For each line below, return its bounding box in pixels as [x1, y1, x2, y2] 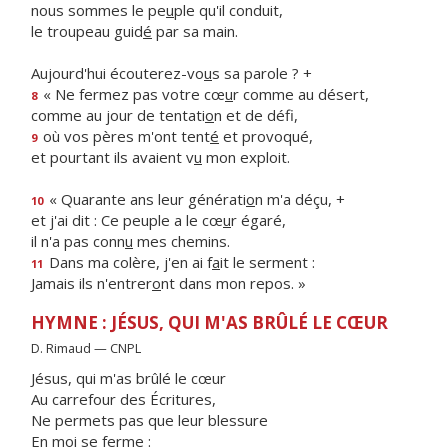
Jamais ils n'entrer [31, 273, 152, 293]
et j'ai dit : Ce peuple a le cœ [31, 210, 223, 230]
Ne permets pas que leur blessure [31, 410, 268, 430]
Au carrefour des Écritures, [31, 389, 216, 409]
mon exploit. [202, 147, 290, 167]
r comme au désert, [233, 84, 369, 104]
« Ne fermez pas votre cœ [39, 84, 225, 104]
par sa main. [152, 21, 238, 41]
